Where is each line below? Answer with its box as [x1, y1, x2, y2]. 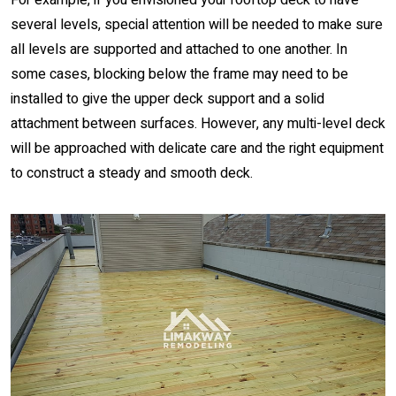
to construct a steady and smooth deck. [11, 163, 253, 184]
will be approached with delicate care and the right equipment [11, 138, 384, 159]
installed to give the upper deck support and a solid [11, 88, 324, 110]
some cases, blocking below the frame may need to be [11, 64, 348, 85]
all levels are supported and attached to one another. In [11, 39, 347, 60]
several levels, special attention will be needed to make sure [11, 14, 383, 35]
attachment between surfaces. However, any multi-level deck [11, 113, 385, 134]
